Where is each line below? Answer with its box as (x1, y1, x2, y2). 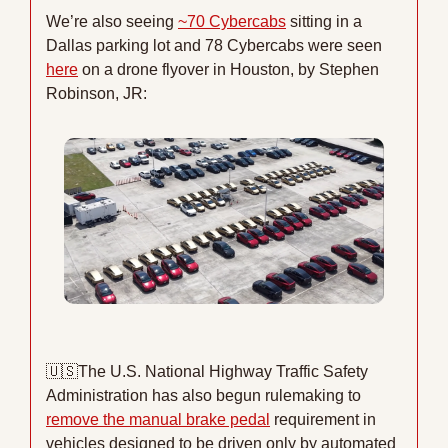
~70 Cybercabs (178, 13, 286, 31)
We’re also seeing (46, 13, 178, 31)
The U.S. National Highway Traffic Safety (78, 363, 368, 381)
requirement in (270, 411, 376, 429)
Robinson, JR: (46, 85, 147, 103)
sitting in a (286, 13, 362, 31)
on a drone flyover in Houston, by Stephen (78, 61, 379, 79)
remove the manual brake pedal (46, 411, 270, 429)
